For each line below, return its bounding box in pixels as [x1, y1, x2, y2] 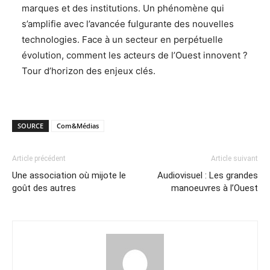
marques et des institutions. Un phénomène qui [21, 2, 224, 14]
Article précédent [12, 154, 66, 163]
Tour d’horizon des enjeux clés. [21, 64, 158, 77]
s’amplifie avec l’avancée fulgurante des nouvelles [21, 17, 234, 30]
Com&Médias [57, 121, 99, 130]
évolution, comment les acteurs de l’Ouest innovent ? [21, 49, 248, 61]
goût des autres [12, 182, 76, 193]
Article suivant [211, 154, 258, 163]
